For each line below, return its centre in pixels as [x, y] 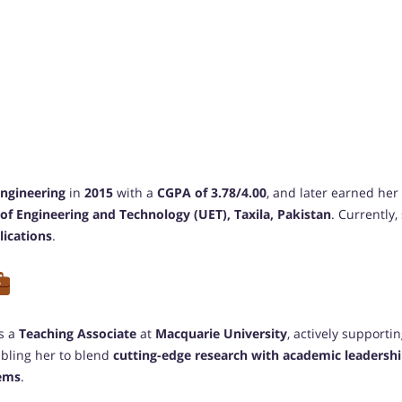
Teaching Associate [78, 334]
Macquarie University [221, 334]
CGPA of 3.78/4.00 [212, 193]
